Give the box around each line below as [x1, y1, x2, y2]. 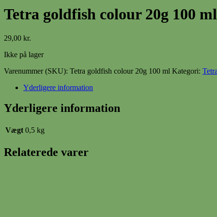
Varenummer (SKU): [4, 66, 70, 75]
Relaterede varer [4, 145, 89, 158]
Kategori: [172, 66, 202, 75]
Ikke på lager [4, 50, 44, 59]
